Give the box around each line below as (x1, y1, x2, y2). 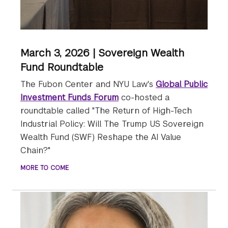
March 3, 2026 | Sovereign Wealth (20, 46, 184, 60)
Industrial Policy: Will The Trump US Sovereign (20, 119, 204, 130)
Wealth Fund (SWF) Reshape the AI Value (20, 132, 181, 143)
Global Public (156, 79, 208, 90)
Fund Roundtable (20, 61, 103, 74)
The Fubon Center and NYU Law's (20, 79, 156, 90)
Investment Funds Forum (20, 92, 119, 103)
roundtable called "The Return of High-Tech (20, 105, 192, 117)
